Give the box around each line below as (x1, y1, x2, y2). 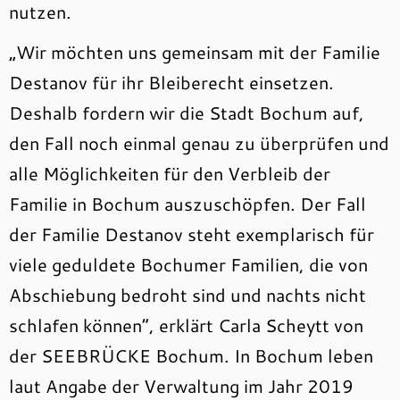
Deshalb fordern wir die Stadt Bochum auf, (9, 100, 364, 125)
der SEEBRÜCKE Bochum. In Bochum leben (9, 343, 373, 368)
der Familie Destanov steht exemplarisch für (9, 221, 374, 246)
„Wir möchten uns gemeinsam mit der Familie (9, 39, 380, 64)
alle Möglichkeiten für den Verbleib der (9, 161, 330, 186)
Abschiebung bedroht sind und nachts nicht (9, 282, 366, 307)
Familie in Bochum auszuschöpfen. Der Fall (9, 191, 366, 216)
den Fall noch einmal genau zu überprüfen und (9, 130, 389, 155)
